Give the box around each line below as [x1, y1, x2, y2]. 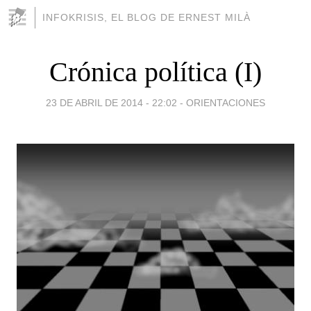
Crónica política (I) [49, 56, 262, 87]
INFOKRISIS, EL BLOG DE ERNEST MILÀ [42, 12, 251, 23]
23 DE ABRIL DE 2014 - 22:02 [46, 96, 177, 108]
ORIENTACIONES [186, 96, 265, 108]
